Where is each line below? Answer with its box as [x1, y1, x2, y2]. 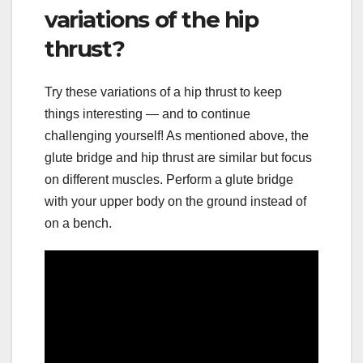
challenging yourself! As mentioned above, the [45, 129, 309, 143]
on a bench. [45, 216, 112, 231]
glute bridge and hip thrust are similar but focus [45, 151, 312, 165]
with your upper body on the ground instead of [45, 194, 306, 209]
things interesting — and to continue [45, 107, 250, 122]
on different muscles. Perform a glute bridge [45, 173, 293, 187]
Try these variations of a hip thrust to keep [45, 85, 282, 100]
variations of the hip [45, 5, 258, 33]
